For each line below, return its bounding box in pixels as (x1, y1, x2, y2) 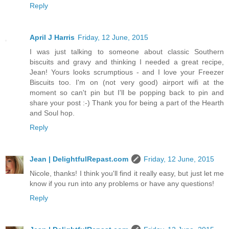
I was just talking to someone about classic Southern (30, 48, 224, 56)
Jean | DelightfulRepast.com (30, 155, 128, 164)
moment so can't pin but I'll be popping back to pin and (30, 88, 224, 97)
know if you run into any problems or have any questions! (30, 179, 214, 188)
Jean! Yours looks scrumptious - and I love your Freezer (30, 68, 224, 77)
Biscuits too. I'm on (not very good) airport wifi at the (30, 78, 224, 87)
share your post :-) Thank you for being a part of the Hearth (30, 99, 224, 107)
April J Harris (30, 33, 75, 42)
